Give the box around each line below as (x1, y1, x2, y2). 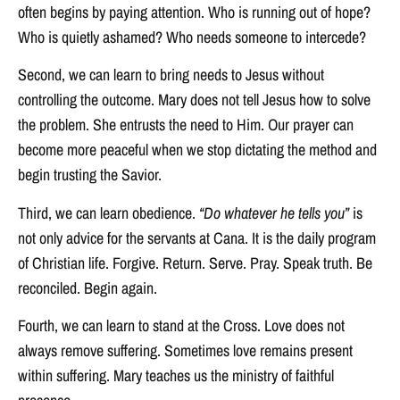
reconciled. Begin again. (18, 276, 157, 299)
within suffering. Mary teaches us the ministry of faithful (18, 364, 334, 387)
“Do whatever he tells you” (199, 201, 349, 224)
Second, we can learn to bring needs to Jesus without (18, 63, 324, 87)
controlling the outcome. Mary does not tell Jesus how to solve (18, 88, 371, 112)
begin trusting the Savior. (18, 163, 162, 187)
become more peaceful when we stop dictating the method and (18, 138, 377, 162)
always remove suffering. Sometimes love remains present (18, 339, 353, 362)
